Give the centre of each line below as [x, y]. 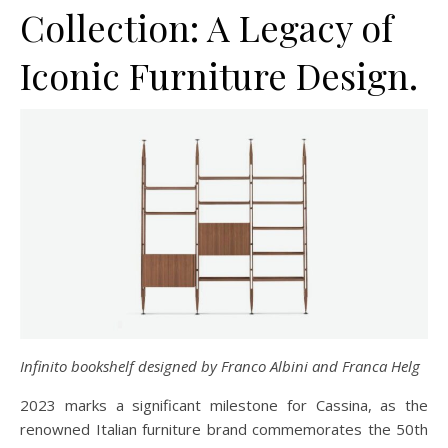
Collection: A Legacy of [206, 27]
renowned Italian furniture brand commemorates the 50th [224, 428]
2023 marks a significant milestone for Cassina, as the [224, 404]
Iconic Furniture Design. [219, 75]
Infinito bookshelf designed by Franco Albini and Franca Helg [220, 365]
